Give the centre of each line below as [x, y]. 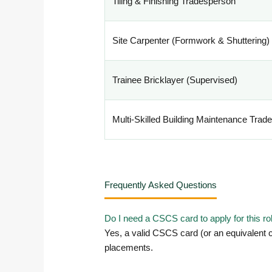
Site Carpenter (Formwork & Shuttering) [191, 41]
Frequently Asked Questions [161, 185]
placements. [129, 247]
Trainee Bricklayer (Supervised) [175, 80]
